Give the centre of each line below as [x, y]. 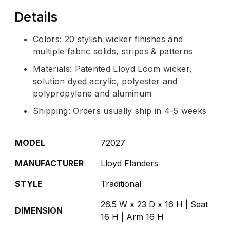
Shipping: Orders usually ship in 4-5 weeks [120, 111]
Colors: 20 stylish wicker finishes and [108, 39]
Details [36, 17]
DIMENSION [39, 210]
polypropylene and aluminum [92, 93]
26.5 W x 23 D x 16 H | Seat [154, 204]
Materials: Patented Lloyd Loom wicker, [113, 69]
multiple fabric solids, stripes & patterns [113, 51]
